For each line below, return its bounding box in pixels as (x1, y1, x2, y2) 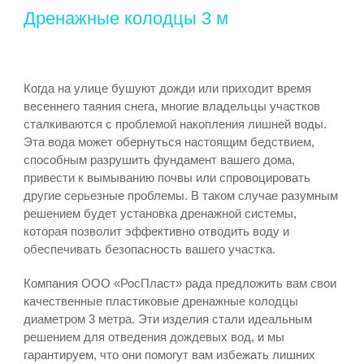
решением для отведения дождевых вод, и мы (23, 330, 284, 344)
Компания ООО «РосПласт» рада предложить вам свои (23, 276, 336, 290)
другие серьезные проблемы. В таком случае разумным (23, 188, 338, 202)
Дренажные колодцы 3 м (23, 8, 228, 28)
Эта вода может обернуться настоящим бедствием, (23, 135, 314, 149)
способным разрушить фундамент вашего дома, (23, 153, 295, 167)
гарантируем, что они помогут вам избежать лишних (23, 348, 315, 362)
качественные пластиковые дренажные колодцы (23, 294, 298, 308)
